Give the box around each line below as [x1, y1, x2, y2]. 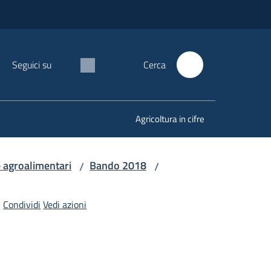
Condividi [3, 197, 41, 212]
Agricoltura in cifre [135, 112, 204, 126]
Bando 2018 [90, 157, 146, 174]
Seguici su [12, 57, 51, 72]
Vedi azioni [43, 197, 87, 212]
